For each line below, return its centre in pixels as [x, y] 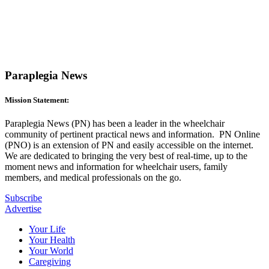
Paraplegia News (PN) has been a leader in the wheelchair [115, 124]
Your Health [52, 240]
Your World [51, 251]
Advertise [23, 209]
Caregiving [50, 262]
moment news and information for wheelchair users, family [116, 167]
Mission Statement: [37, 100]
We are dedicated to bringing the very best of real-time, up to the [126, 156]
